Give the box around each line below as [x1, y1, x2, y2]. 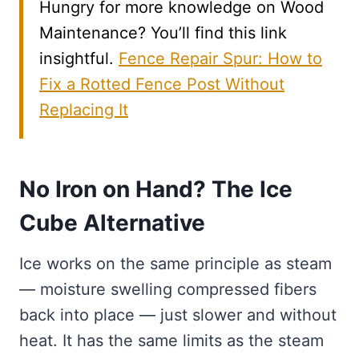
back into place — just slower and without [19, 305, 337, 325]
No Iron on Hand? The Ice [19, 175, 292, 203]
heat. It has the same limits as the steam [19, 330, 324, 350]
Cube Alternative [19, 208, 205, 236]
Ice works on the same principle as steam [19, 253, 332, 273]
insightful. [39, 48, 119, 68]
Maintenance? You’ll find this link [39, 22, 287, 42]
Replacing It [39, 99, 128, 119]
